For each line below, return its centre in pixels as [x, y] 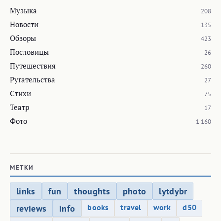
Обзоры [23, 38]
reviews [32, 208]
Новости [24, 24]
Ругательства [33, 79]
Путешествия [33, 65]
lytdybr [173, 191]
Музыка [23, 10]
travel [131, 207]
